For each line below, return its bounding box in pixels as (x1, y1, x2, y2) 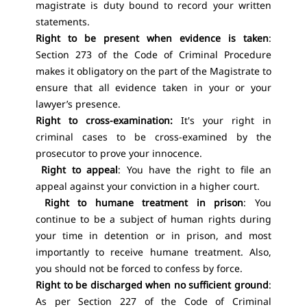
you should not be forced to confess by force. (36, 262, 243, 275)
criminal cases (36, 130, 108, 143)
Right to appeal (36, 163, 119, 176)
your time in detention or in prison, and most (36, 229, 271, 242)
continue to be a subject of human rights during (36, 212, 271, 225)
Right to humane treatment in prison (36, 196, 244, 209)
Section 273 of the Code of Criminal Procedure (36, 48, 271, 61)
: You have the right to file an (118, 163, 272, 176)
